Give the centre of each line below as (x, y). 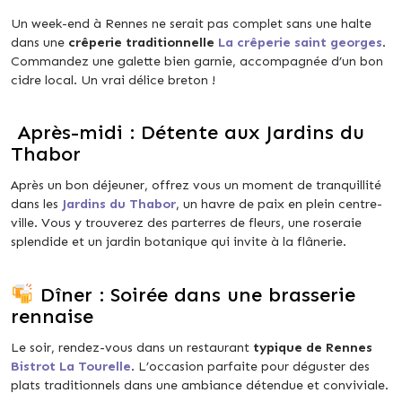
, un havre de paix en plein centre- (279, 204)
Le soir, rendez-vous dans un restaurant (130, 348)
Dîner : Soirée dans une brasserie (194, 295)
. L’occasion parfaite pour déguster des (250, 367)
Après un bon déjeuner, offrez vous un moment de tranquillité (196, 185)
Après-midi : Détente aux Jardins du (188, 133)
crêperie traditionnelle (143, 43)
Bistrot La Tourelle (71, 367)
